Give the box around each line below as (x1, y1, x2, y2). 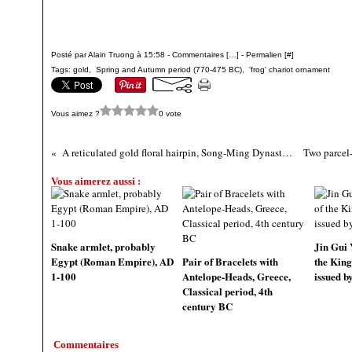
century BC (182, 299, 233, 313)
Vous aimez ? (51, 108, 100, 118)
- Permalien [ (239, 50, 287, 59)
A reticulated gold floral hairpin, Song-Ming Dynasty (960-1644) (281, 145, 292, 159)
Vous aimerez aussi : (51, 175, 141, 187)
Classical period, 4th (182, 284, 273, 299)
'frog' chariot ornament (249, 65, 330, 74)
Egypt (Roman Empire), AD (51, 254, 174, 269)
